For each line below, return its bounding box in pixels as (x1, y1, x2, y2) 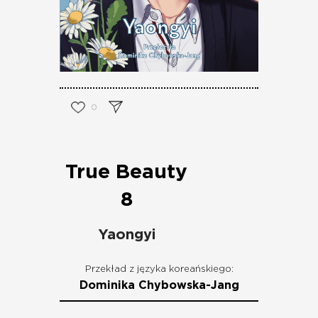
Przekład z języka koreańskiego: (84, 265, 234, 275)
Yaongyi (97, 228, 155, 243)
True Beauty (65, 163, 187, 183)
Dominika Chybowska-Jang (79, 280, 239, 292)
